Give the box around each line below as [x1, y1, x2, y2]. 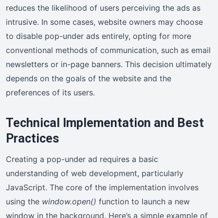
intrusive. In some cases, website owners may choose [6, 17, 203, 27]
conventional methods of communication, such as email [6, 45, 211, 55]
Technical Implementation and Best [6, 115, 204, 130]
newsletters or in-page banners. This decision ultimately [6, 59, 212, 69]
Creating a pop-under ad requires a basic [6, 154, 158, 164]
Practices [6, 131, 59, 145]
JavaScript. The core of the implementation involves [6, 182, 199, 192]
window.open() [42, 196, 96, 206]
